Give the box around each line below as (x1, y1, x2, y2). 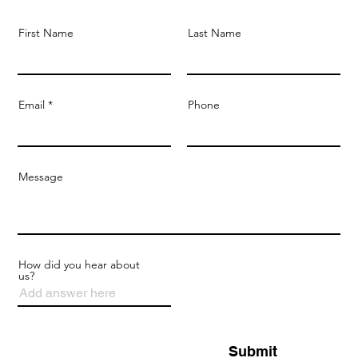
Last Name (188, 26, 241, 40)
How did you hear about (18, 257, 141, 272)
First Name (18, 26, 74, 40)
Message (18, 169, 64, 184)
